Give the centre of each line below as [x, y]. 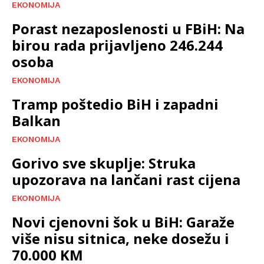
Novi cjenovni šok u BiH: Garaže [123, 222]
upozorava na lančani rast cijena [126, 179]
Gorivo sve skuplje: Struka [104, 163]
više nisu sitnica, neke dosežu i [121, 238]
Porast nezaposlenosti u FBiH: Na [128, 28]
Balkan [36, 120]
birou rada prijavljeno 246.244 [117, 45]
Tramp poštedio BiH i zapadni [115, 104]
